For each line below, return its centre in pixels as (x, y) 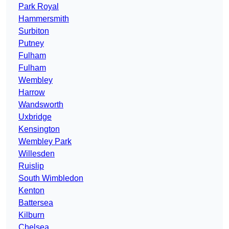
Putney (31, 43)
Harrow (32, 93)
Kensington (39, 129)
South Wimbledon (51, 178)
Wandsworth (41, 105)
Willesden (37, 154)
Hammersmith (44, 19)
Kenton (31, 191)
